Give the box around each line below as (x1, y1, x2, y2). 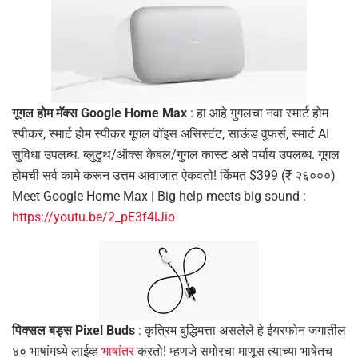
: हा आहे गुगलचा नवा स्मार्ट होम (187, 105, 328, 121)
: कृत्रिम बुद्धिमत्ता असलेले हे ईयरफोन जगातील (138, 323, 346, 339)
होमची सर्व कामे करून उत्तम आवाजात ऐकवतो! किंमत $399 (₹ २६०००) (12, 168, 336, 184)
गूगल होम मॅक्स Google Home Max (12, 105, 187, 121)
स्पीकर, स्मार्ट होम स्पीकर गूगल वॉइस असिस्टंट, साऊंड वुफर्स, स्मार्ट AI (12, 126, 329, 142)
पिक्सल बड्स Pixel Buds (12, 323, 138, 339)
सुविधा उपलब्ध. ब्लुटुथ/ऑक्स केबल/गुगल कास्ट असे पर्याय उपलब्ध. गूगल (12, 147, 340, 163)
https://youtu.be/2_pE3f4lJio (12, 209, 175, 225)
